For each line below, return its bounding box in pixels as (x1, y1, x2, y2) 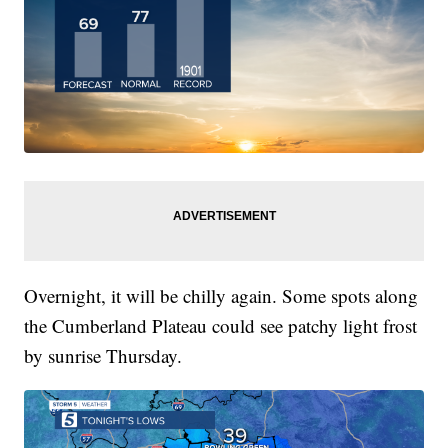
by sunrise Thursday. (24, 342, 183, 368)
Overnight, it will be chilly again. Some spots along (24, 282, 419, 308)
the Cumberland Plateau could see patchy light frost (24, 312, 418, 338)
